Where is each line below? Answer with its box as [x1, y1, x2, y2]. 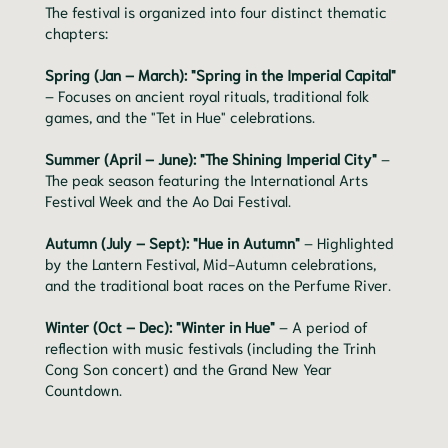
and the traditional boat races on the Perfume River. [45, 274, 391, 295]
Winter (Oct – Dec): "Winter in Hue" [45, 316, 275, 337]
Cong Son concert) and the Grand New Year [45, 358, 332, 379]
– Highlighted [300, 232, 394, 253]
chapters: [45, 22, 108, 43]
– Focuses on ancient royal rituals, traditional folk [45, 85, 369, 106]
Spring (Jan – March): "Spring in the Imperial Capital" [45, 64, 396, 85]
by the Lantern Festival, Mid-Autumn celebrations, [45, 253, 376, 274]
